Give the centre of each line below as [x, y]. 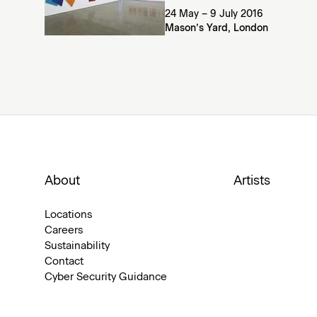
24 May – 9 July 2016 [214, 14]
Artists [252, 181]
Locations [68, 215]
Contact [64, 261]
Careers [64, 230]
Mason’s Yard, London [217, 28]
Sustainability [77, 246]
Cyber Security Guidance [106, 277]
